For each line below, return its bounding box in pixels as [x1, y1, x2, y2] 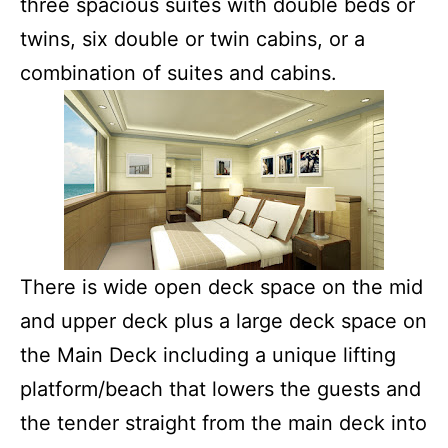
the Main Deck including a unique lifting [20, 343, 396, 368]
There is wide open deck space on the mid [20, 275, 423, 300]
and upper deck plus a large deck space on [20, 309, 427, 334]
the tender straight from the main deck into [20, 411, 427, 436]
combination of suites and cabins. [20, 61, 337, 86]
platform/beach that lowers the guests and [20, 377, 421, 402]
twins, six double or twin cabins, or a [20, 27, 365, 52]
